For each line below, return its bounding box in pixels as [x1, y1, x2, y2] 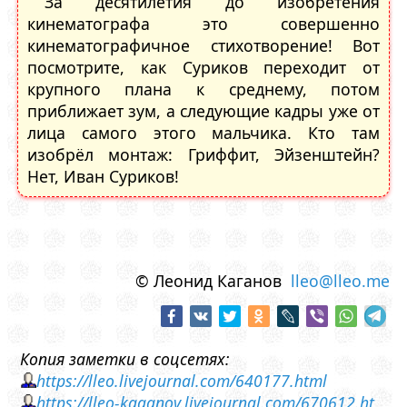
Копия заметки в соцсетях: [20, 348, 231, 371]
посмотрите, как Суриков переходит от [26, 55, 381, 78]
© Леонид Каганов [135, 269, 292, 292]
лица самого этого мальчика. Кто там [26, 121, 381, 144]
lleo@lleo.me [291, 269, 391, 292]
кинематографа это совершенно [26, 12, 381, 35]
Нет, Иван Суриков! [26, 164, 179, 187]
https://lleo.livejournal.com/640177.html [36, 370, 328, 392]
